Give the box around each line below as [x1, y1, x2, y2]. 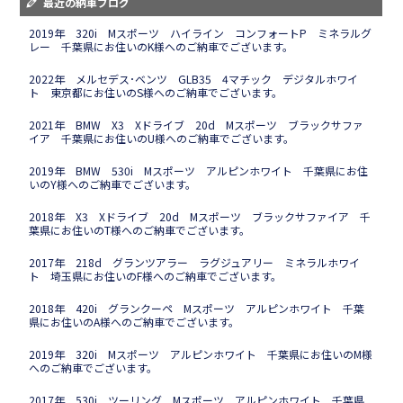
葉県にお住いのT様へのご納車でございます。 [29, 221, 251, 237]
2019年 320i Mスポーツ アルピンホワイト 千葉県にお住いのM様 [29, 345, 372, 362]
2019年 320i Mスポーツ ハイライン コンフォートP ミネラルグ [29, 24, 372, 40]
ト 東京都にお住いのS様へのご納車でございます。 [29, 84, 283, 100]
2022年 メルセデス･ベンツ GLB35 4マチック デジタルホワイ [29, 70, 358, 86]
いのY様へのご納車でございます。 [29, 175, 197, 192]
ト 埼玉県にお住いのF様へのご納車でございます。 [29, 267, 282, 283]
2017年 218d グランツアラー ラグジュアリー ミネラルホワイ [29, 254, 360, 270]
